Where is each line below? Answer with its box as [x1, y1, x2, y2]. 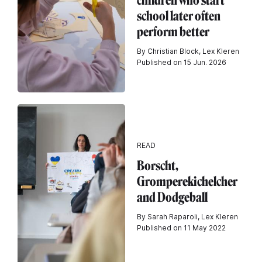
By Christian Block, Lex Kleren [137, 47, 239, 56]
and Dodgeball [137, 189, 208, 205]
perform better [137, 24, 209, 40]
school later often [137, 8, 220, 24]
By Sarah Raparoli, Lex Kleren [137, 212, 238, 221]
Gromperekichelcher [137, 173, 237, 189]
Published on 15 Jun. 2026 [137, 58, 226, 67]
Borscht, [137, 157, 178, 174]
